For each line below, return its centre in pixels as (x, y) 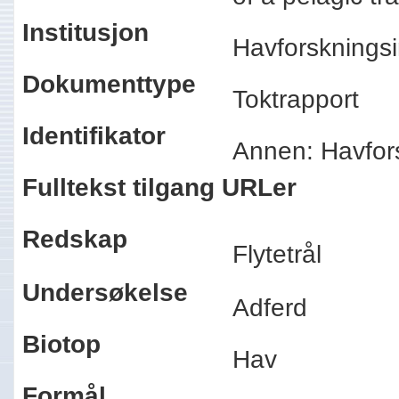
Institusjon (85, 33)
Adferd (277, 308)
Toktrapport (302, 99)
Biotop (61, 344)
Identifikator (94, 136)
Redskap (74, 239)
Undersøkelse (105, 293)
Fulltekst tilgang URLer (159, 187)
